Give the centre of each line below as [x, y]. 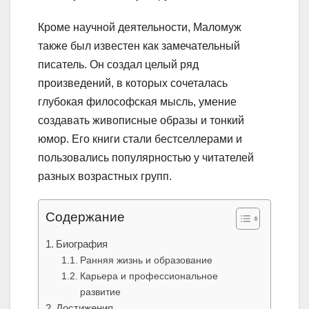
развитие [100, 292]
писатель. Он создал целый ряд [118, 65]
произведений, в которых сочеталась [133, 83]
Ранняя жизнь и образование [146, 260]
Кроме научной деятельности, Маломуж [140, 28]
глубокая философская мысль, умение [137, 102]
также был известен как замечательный [139, 46]
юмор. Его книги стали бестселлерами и [140, 139]
